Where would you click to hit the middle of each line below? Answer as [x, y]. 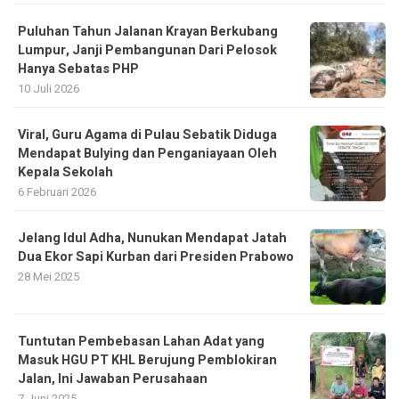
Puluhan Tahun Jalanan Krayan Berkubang [148, 31]
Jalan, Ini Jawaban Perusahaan [115, 379]
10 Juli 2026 [49, 88]
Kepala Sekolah [65, 172]
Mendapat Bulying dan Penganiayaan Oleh [147, 153]
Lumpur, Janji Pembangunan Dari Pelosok [147, 50]
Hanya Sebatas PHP [78, 69]
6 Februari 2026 [57, 191]
